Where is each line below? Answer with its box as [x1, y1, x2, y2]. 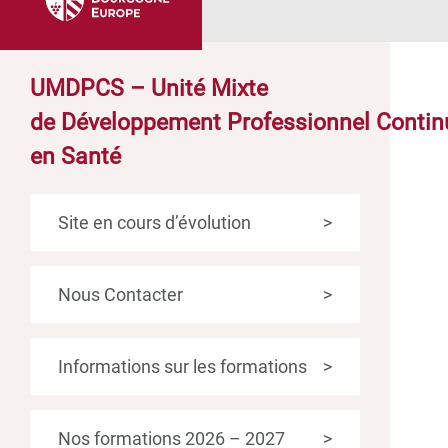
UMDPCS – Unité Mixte [30, 74, 268, 102]
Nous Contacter [58, 283, 183, 305]
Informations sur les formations [58, 355, 307, 377]
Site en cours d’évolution [58, 211, 251, 233]
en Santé [30, 142, 121, 170]
